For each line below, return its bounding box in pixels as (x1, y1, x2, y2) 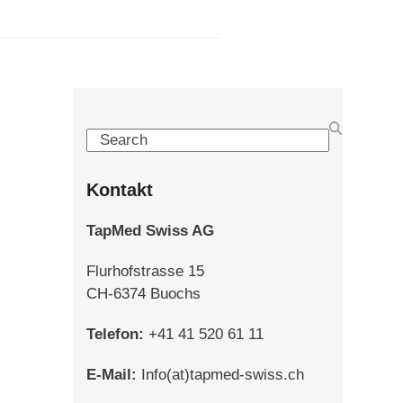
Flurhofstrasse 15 (85, 263, 204, 280)
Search (85, 130, 133, 148)
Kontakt (85, 180, 153, 200)
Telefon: (85, 326, 144, 343)
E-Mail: (85, 366, 137, 383)
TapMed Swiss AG (85, 222, 214, 239)
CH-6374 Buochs (85, 285, 201, 302)
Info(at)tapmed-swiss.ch (136, 366, 304, 383)
